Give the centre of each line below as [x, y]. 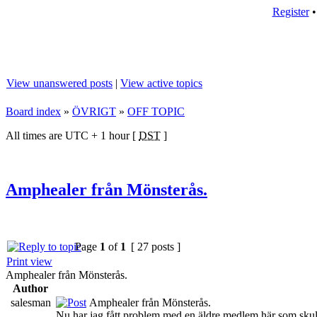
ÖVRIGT [94, 111]
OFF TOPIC [156, 111]
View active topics [161, 83]
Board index [33, 111]
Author [30, 288]
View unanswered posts [59, 83]
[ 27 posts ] [156, 246]
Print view [29, 261]
